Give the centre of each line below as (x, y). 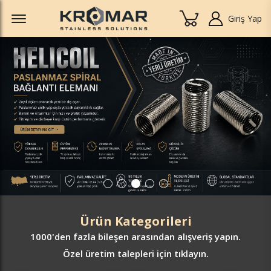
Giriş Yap (245, 19)
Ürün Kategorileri (135, 221)
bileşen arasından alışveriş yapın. (168, 237)
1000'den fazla (63, 237)
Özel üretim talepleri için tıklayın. (135, 254)
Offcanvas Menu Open (72, 12)
